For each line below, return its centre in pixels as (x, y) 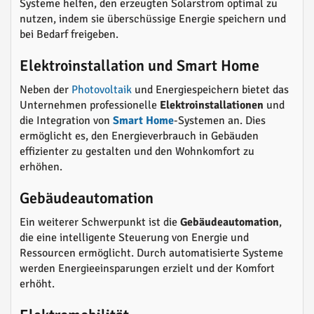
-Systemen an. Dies (220, 121)
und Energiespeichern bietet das (210, 90)
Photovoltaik (102, 90)
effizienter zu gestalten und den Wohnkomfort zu (137, 152)
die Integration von (66, 121)
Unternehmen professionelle (90, 105)
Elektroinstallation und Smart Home (139, 66)
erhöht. (37, 284)
